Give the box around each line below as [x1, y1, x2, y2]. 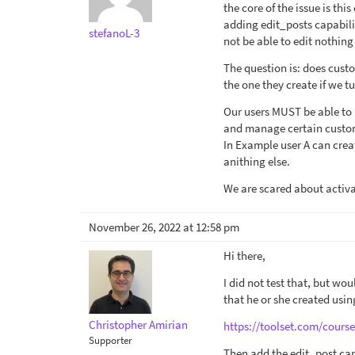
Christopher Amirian [89, 317, 188, 332]
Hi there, [223, 248, 265, 263]
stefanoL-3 [89, 25, 139, 40]
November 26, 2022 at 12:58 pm [89, 219, 239, 235]
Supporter [89, 334, 132, 346]
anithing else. [223, 154, 290, 169]
